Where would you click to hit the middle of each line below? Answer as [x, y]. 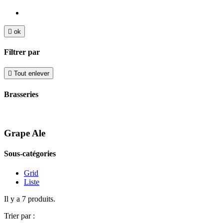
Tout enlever [32, 74]
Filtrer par [22, 52]
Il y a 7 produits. [30, 199]
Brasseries [21, 94]
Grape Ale [25, 133]
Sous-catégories [30, 153]
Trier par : [19, 216]
